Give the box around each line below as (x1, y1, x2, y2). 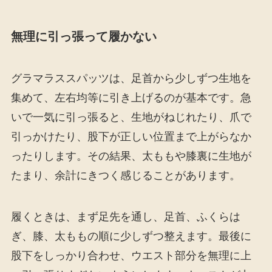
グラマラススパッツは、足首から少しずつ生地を (10, 72, 251, 85)
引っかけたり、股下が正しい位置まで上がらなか (10, 131, 251, 143)
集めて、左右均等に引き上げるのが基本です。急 (10, 92, 251, 104)
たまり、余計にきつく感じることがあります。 (10, 169, 240, 182)
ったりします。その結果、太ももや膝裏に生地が (10, 150, 251, 163)
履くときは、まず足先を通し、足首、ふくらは (10, 210, 240, 223)
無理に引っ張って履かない (10, 29, 157, 43)
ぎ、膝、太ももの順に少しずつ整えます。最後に (10, 229, 251, 242)
